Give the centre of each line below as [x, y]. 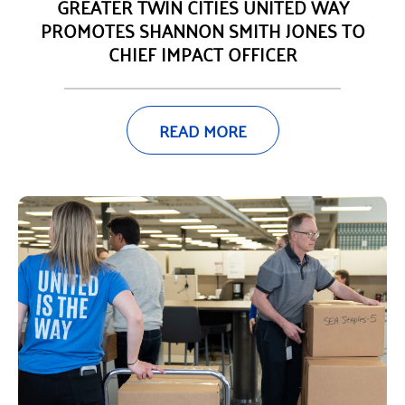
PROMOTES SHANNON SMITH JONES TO [202, 29]
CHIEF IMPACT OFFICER [202, 53]
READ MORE [202, 130]
